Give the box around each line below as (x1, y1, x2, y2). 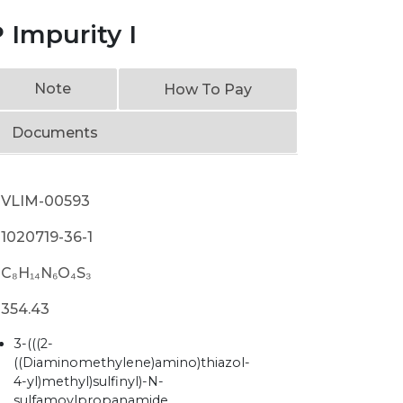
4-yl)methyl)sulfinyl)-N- (13, 373, 165, 390)
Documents (12, 124, 98, 141)
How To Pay (163, 81, 252, 98)
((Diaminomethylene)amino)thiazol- (13, 354, 251, 371)
